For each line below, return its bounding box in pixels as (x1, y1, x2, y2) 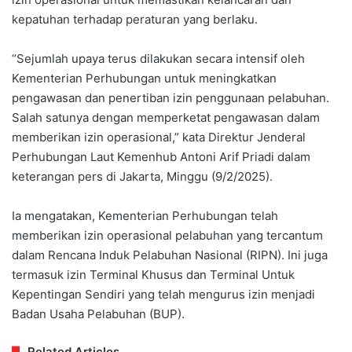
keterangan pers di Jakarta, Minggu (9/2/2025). (12, 169, 276, 185)
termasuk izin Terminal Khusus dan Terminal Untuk (12, 267, 295, 283)
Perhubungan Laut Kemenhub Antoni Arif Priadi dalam (12, 149, 310, 165)
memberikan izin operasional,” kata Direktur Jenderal (12, 130, 306, 145)
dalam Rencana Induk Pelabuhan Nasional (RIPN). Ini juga (12, 247, 328, 263)
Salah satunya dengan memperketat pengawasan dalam (12, 110, 320, 126)
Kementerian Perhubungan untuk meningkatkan (12, 71, 277, 86)
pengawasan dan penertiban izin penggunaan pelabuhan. (12, 90, 329, 106)
